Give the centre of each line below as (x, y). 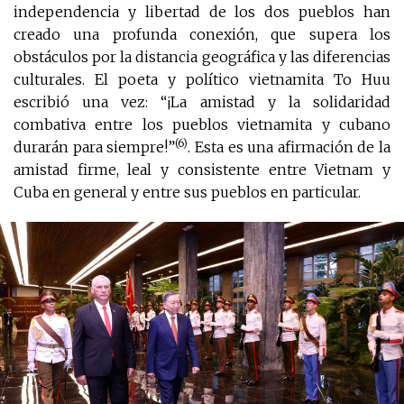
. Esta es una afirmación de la (289, 147)
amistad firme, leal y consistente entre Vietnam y (202, 170)
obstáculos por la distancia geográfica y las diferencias (202, 57)
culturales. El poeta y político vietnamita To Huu (202, 80)
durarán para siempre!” (95, 147)
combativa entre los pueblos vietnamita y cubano (202, 125)
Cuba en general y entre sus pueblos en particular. (187, 193)
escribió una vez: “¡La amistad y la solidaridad (202, 102)
